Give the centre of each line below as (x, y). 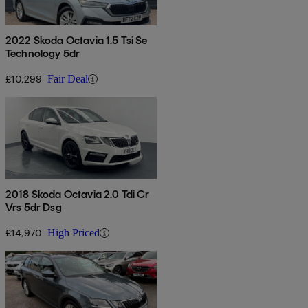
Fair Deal (68, 79)
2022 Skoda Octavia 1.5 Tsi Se (77, 41)
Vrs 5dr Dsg (34, 208)
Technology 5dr (43, 54)
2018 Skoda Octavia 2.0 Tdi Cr (78, 195)
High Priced (74, 233)
